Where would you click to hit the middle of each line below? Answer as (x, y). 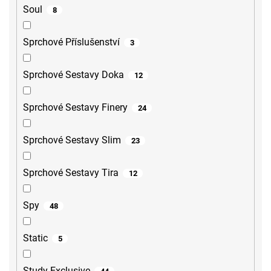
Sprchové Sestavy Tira (71, 173)
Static (35, 238)
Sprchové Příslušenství (71, 42)
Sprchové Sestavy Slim (72, 140)
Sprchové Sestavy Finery (75, 108)
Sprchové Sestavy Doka (73, 75)
